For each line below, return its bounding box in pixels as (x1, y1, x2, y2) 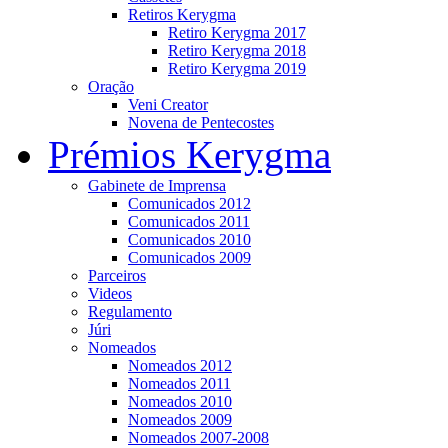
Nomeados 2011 (128, 374, 231, 392)
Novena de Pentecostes (128, 113, 274, 131)
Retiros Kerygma (128, 5, 236, 23)
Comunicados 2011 (128, 212, 250, 230)
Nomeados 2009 (128, 410, 232, 428)
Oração (88, 77, 134, 95)
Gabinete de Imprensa (88, 176, 226, 194)
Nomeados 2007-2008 (128, 428, 269, 446)
